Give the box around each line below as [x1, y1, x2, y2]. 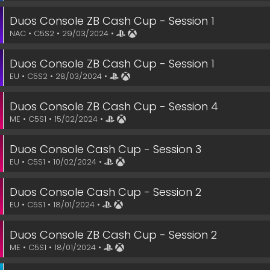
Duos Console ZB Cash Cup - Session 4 [10, 99, 218, 114]
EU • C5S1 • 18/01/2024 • [10, 199, 102, 210]
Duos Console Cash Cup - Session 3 [10, 142, 201, 157]
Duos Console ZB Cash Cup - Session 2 [10, 227, 217, 242]
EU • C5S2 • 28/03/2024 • [10, 71, 110, 82]
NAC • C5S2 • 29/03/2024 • [10, 28, 116, 39]
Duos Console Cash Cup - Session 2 [10, 184, 201, 199]
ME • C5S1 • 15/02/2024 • [10, 113, 105, 125]
